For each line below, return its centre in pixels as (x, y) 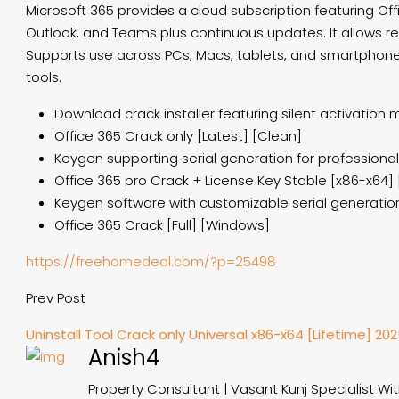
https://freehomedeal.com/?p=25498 (151, 261)
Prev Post (56, 298)
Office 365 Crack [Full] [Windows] (162, 225)
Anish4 (124, 358)
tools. (44, 77)
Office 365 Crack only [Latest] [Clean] (178, 136)
